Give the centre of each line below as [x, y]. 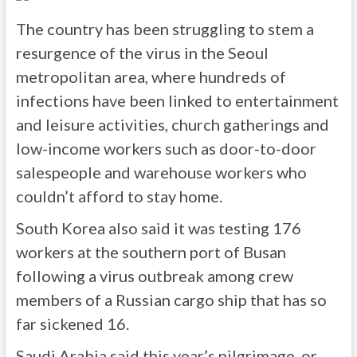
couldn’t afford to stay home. [119, 196]
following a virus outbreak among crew [154, 276]
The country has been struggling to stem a [165, 29]
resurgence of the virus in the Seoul [142, 53]
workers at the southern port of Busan [151, 252]
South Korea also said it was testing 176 [158, 228]
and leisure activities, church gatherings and [172, 124]
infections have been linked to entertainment [177, 100]
